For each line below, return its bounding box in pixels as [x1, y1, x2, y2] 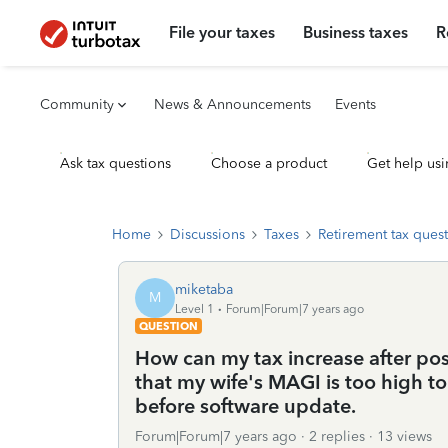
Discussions [170, 226, 245, 243]
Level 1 [175, 301, 214, 316]
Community [40, 96, 114, 113]
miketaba [175, 280, 233, 298]
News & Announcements [154, 96, 311, 113]
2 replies [309, 428, 365, 445]
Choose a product [211, 155, 327, 172]
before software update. [135, 394, 356, 418]
